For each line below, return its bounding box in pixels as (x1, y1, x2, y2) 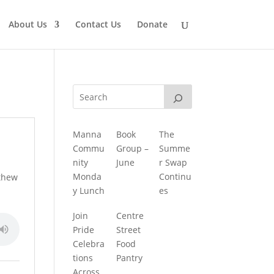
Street (116, 223, 141, 235)
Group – (116, 143, 149, 154)
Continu (159, 171, 192, 182)
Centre (116, 209, 144, 221)
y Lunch (73, 185, 105, 196)
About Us (8, 18, 47, 30)
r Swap (159, 157, 188, 168)
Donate (136, 18, 168, 30)
